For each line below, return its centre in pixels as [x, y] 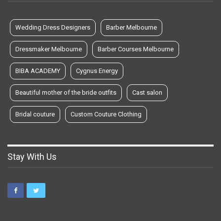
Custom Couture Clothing [106, 114]
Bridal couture [35, 114]
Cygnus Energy [97, 71]
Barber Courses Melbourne [136, 49]
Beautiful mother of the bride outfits [66, 92]
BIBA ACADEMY [38, 71]
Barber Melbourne [131, 27]
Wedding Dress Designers [53, 27]
